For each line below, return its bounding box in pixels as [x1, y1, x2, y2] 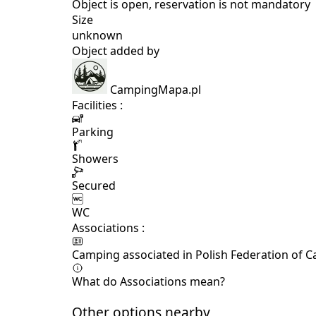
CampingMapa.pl [110, 81, 201, 97]
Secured [72, 177, 116, 193]
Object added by [72, 42, 159, 59]
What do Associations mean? [72, 273, 225, 289]
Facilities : [72, 97, 123, 113]
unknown [72, 27, 123, 43]
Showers [72, 150, 119, 166]
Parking [72, 123, 114, 140]
